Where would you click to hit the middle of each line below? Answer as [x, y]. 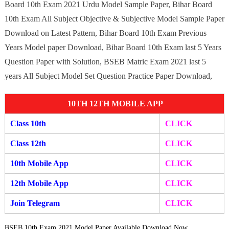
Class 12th [28, 143]
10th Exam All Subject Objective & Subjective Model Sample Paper [114, 18]
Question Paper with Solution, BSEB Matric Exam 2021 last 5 [105, 61]
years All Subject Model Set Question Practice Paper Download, [108, 76]
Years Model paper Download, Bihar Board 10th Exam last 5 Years [113, 47]
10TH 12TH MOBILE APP [114, 103]
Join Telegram [35, 203]
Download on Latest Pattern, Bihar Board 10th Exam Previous [105, 33]
